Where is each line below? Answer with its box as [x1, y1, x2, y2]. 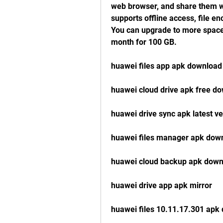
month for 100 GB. [111, 37, 177, 47]
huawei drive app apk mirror [111, 181, 212, 190]
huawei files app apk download [111, 61, 222, 71]
